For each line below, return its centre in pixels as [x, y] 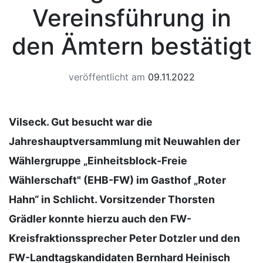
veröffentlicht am [107, 77]
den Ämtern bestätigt [131, 46]
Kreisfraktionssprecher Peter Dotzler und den [124, 238]
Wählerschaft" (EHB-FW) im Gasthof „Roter [117, 180]
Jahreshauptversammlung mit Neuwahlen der [124, 141]
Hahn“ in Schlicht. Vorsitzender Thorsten [112, 199]
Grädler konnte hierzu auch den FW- [100, 219]
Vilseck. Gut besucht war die [81, 122]
